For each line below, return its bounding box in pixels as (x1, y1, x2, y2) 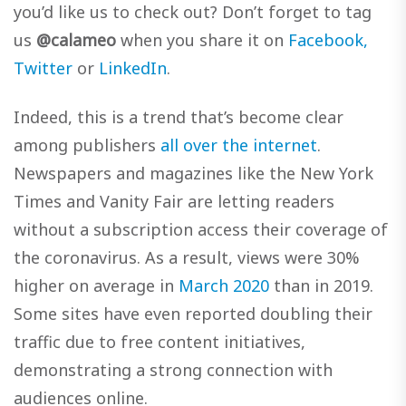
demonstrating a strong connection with (14, 359, 333, 382)
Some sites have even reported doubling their (14, 303, 372, 325)
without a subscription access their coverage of (14, 218, 388, 241)
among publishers (14, 134, 160, 157)
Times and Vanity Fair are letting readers (14, 190, 334, 213)
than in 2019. (269, 275, 373, 297)
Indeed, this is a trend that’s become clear (14, 106, 343, 129)
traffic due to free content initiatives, (14, 331, 305, 353)
